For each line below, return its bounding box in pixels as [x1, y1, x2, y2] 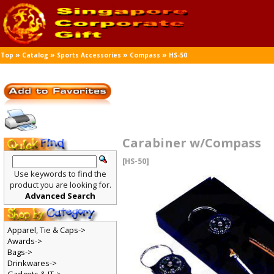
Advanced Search [25, 190, 96, 202]
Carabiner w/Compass [122, 135, 262, 152]
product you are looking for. [9, 179, 112, 191]
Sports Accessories [57, 51, 122, 60]
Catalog [22, 51, 49, 60]
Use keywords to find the [14, 168, 107, 180]
